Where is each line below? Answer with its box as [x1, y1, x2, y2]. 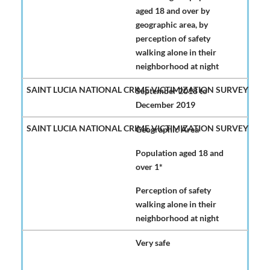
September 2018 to [136, 86, 207, 96]
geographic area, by [136, 19, 208, 30]
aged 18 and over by [136, 5, 210, 16]
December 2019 [136, 99, 195, 110]
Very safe [136, 237, 170, 248]
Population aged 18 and [136, 148, 224, 159]
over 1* [136, 162, 163, 172]
